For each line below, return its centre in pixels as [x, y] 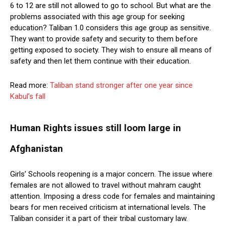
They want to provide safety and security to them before [104, 39]
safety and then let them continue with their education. [100, 61]
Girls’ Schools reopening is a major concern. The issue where [111, 174]
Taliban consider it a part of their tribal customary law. [99, 219]
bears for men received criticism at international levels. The [108, 208]
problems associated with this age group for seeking [97, 17]
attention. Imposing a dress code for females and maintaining [112, 196]
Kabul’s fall [28, 97]
